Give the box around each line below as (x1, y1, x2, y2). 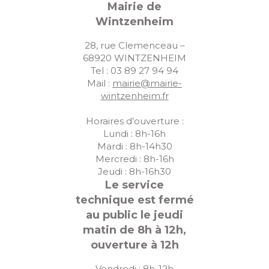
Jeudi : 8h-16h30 (98, 165, 171, 177)
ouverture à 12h (90, 238, 179, 252)
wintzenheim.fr (100, 89, 169, 101)
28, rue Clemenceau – (84, 39, 185, 51)
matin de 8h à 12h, (83, 223, 186, 237)
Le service (105, 178, 164, 192)
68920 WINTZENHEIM (83, 52, 186, 64)
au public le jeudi (86, 208, 183, 222)
